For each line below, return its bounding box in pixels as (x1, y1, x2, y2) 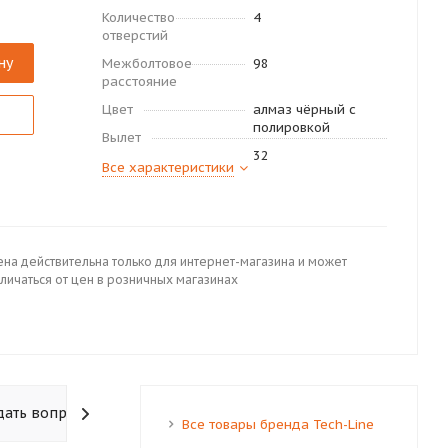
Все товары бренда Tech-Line (181, 416, 374, 433)
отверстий (102, 27, 168, 44)
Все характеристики (102, 159, 234, 176)
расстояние (102, 73, 177, 90)
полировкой (252, 119, 330, 136)
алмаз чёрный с (252, 101, 356, 118)
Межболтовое (102, 55, 192, 72)
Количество (102, 9, 175, 26)
